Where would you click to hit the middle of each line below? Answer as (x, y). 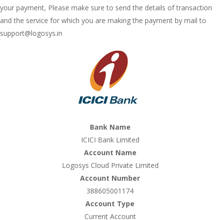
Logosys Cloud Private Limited (110, 165)
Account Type (110, 204)
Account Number (110, 178)
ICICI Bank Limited (110, 140)
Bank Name (110, 127)
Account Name (110, 152)
